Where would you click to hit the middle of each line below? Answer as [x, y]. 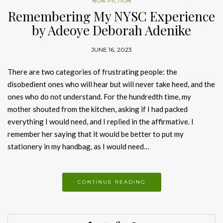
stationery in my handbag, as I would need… [78, 146]
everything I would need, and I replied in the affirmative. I [101, 121]
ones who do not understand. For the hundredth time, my [99, 96]
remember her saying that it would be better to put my [96, 134]
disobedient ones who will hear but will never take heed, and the [111, 84]
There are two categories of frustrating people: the [92, 71]
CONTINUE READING [111, 182]
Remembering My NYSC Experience [111, 16]
